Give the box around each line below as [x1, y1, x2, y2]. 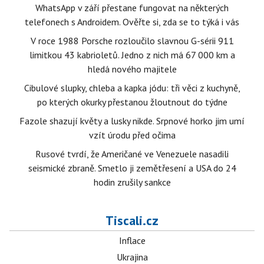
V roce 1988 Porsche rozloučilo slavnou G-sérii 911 [30, 35, 234, 47]
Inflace [118, 235, 146, 247]
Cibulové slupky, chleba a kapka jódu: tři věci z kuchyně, [24, 82, 240, 94]
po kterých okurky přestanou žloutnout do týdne [37, 96, 227, 108]
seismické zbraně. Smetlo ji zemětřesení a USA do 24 [28, 162, 236, 174]
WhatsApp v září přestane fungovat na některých [35, 2, 229, 14]
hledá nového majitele [87, 63, 177, 75]
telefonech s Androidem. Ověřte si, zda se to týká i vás [25, 16, 239, 28]
